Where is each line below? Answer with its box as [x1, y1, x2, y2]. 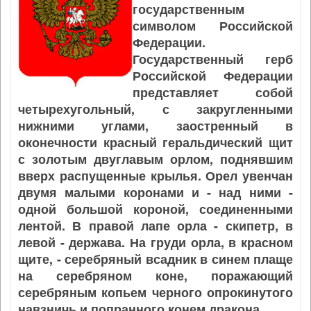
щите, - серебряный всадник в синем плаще [18, 250, 293, 268]
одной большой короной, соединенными [18, 200, 293, 218]
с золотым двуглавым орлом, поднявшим [18, 150, 293, 168]
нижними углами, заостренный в [18, 117, 293, 135]
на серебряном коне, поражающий [18, 267, 293, 285]
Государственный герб [133, 50, 293, 68]
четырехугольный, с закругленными [18, 100, 293, 118]
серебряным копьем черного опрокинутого [18, 283, 293, 301]
